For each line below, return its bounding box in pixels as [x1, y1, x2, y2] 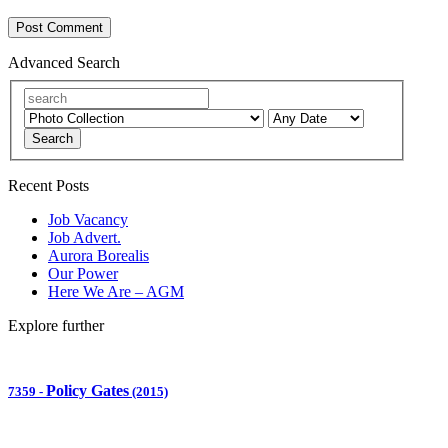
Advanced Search [8, 54, 120, 72]
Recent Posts [8, 176, 89, 194]
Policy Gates [46, 382, 129, 400]
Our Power [48, 264, 118, 282]
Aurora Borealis [48, 246, 149, 264]
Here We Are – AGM [48, 282, 184, 300]
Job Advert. [48, 228, 121, 246]
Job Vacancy [48, 210, 128, 228]
